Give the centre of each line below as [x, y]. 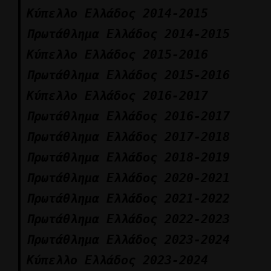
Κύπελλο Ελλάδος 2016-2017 [117, 96]
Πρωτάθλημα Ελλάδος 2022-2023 [128, 219]
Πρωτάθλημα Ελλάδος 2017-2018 [128, 137]
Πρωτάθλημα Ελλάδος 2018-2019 [128, 157]
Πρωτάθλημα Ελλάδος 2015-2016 [128, 75]
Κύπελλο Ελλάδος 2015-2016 [117, 54]
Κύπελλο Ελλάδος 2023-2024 [117, 260]
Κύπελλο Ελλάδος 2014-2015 [117, 13]
